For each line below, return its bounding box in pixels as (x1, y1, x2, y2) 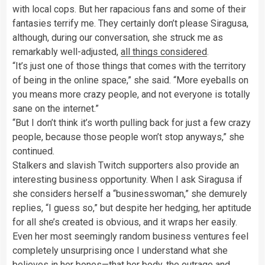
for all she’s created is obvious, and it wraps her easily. (12, 216, 237, 228)
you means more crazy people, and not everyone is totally (12, 88, 250, 100)
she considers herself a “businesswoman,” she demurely (12, 188, 247, 199)
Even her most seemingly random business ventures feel (12, 230, 248, 242)
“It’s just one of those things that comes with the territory (12, 60, 246, 72)
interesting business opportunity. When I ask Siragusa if (12, 173, 243, 185)
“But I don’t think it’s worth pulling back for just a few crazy (12, 117, 251, 128)
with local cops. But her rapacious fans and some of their (12, 3, 246, 15)
